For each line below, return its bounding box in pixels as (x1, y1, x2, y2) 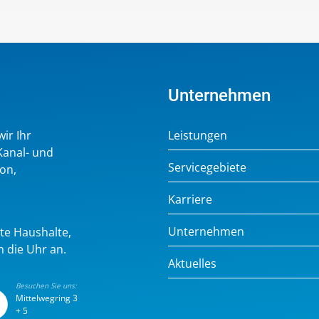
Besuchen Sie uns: (15, 280, 77, 291)
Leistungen (168, 127, 227, 143)
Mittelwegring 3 (15, 291, 78, 304)
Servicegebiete (168, 159, 246, 175)
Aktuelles (168, 255, 216, 271)
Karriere (168, 191, 212, 207)
